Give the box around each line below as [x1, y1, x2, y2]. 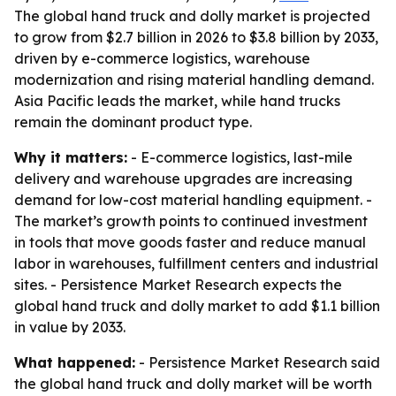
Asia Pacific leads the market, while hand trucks [14, 92, 340, 110]
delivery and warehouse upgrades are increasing [14, 170, 353, 187]
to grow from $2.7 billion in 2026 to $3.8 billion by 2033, [14, 28, 378, 46]
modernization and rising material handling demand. [14, 71, 374, 88]
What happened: [14, 354, 135, 371]
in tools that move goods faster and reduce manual [14, 233, 366, 251]
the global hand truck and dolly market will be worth [14, 375, 372, 392]
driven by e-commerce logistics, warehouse [14, 49, 310, 67]
